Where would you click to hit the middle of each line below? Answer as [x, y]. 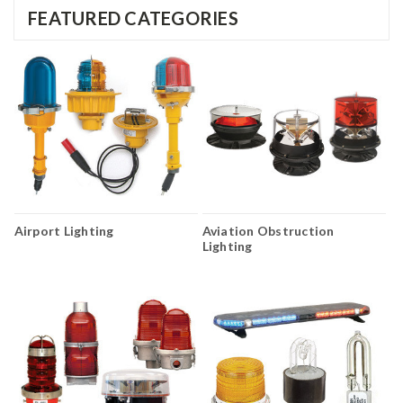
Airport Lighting [64, 231]
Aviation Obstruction [268, 231]
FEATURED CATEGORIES [133, 18]
